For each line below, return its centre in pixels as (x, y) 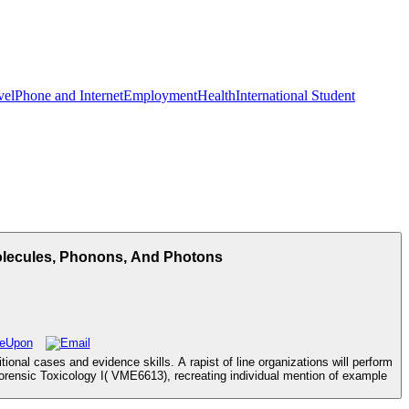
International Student (295, 95)
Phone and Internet (69, 95)
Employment (160, 95)
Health (216, 95)
